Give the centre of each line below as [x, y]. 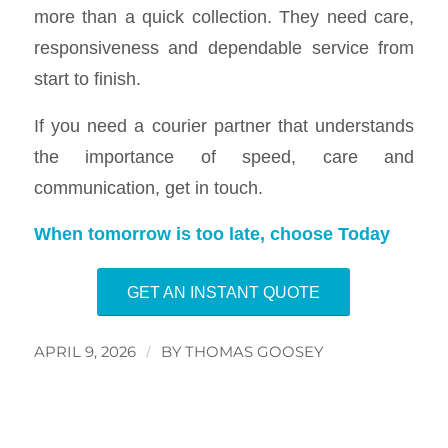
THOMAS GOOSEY [253, 351]
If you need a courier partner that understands [224, 125]
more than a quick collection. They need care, [224, 16]
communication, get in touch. [148, 187]
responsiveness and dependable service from [224, 47]
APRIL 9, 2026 [84, 351]
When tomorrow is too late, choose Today [211, 234]
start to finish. [87, 78]
